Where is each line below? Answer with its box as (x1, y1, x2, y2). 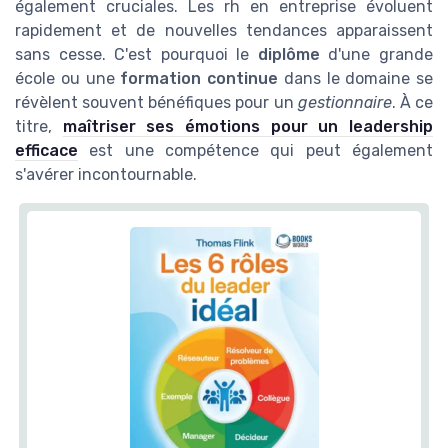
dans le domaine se (278, 68, 433, 88)
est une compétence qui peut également (78, 140, 433, 160)
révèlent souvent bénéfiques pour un (15, 92, 298, 112)
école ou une (15, 68, 121, 88)
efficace (15, 140, 78, 160)
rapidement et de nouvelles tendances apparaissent (15, 20, 433, 40)
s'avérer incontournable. (15, 164, 197, 184)
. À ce (391, 92, 434, 112)
